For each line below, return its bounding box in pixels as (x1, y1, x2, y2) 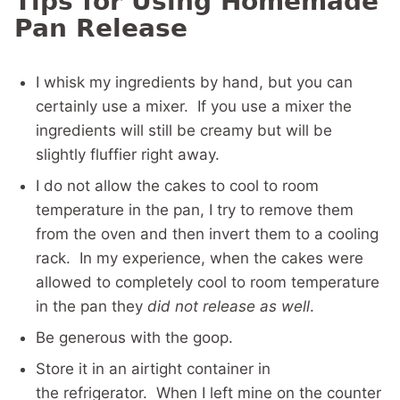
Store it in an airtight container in (36, 360, 271, 378)
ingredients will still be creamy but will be (36, 121, 332, 139)
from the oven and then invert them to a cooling (36, 225, 379, 243)
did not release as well (147, 297, 310, 315)
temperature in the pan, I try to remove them (36, 201, 354, 219)
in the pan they (36, 297, 147, 315)
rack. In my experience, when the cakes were (36, 249, 363, 267)
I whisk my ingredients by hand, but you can (36, 73, 353, 91)
